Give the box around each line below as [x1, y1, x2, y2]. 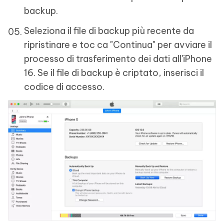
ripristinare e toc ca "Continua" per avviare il [24, 38, 212, 50]
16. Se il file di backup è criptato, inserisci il [24, 66, 204, 78]
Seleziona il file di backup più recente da [24, 24, 194, 36]
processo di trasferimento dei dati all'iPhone [24, 52, 212, 64]
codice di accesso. [24, 80, 104, 92]
